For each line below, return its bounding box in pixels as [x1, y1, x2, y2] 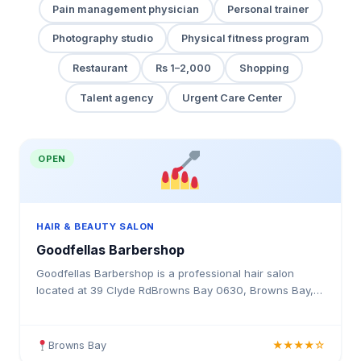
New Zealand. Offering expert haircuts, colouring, [36, 300, 288, 313]
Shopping [239, 62, 289, 75]
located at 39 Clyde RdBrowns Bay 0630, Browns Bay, [36, 283, 313, 297]
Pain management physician [52, 2, 199, 15]
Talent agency [79, 91, 154, 104]
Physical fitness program [180, 32, 309, 45]
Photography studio [52, 32, 153, 45]
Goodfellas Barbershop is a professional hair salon [36, 266, 294, 280]
